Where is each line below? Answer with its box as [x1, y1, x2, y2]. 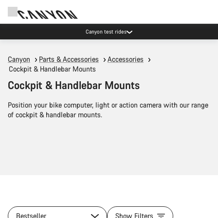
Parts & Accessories [39, 54, 99, 64]
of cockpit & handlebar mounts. [8, 110, 102, 119]
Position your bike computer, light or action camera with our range [8, 100, 208, 109]
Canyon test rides [86, 28, 127, 35]
